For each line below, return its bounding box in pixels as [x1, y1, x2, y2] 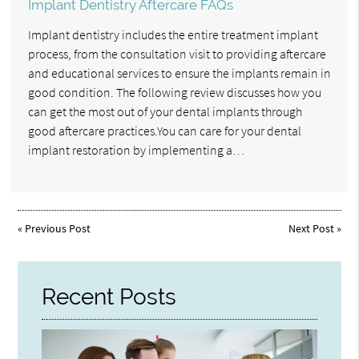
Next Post [288, 220, 334, 236]
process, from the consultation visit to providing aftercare [28, 45, 326, 62]
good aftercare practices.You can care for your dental [28, 122, 301, 139]
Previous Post [25, 220, 91, 236]
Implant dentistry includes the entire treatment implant [28, 26, 318, 42]
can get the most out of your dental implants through [28, 103, 302, 119]
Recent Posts [42, 283, 177, 310]
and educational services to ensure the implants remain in [28, 64, 331, 81]
